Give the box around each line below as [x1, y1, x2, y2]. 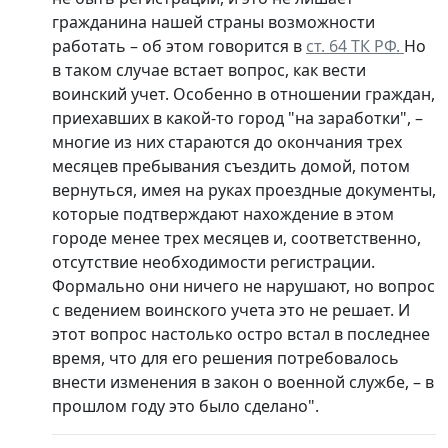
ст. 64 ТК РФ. [306, 34, 404, 57]
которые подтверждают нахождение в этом [52, 202, 394, 225]
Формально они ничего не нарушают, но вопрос [52, 274, 435, 297]
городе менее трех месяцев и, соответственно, [52, 226, 421, 249]
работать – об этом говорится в [52, 34, 306, 57]
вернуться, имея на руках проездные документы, [52, 178, 436, 201]
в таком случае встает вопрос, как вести [52, 58, 366, 81]
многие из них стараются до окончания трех [52, 130, 402, 153]
